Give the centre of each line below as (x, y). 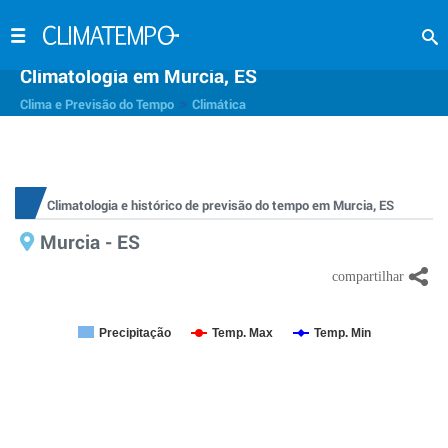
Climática (219, 104)
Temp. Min (342, 333)
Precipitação (135, 333)
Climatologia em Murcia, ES (138, 75)
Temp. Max (242, 333)
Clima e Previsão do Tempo (97, 104)
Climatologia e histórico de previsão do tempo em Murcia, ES (220, 205)
